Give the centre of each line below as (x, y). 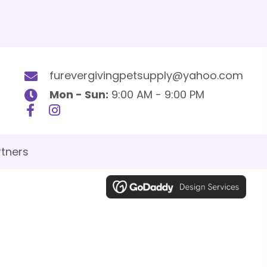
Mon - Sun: (79, 94)
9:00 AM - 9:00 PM (156, 94)
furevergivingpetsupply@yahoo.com (146, 75)
